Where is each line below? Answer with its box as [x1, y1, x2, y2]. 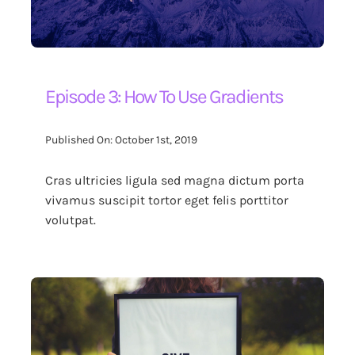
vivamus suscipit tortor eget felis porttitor [45, 192, 289, 208]
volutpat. [45, 212, 97, 227]
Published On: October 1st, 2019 [45, 133, 198, 147]
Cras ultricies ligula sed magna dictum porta [45, 172, 305, 188]
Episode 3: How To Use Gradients [45, 85, 284, 108]
